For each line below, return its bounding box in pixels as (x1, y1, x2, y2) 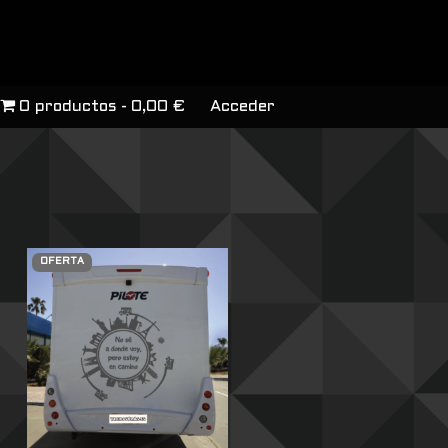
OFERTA (39, 257, 84, 267)
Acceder (209, 99, 275, 115)
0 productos (18, 99, 117, 115)
